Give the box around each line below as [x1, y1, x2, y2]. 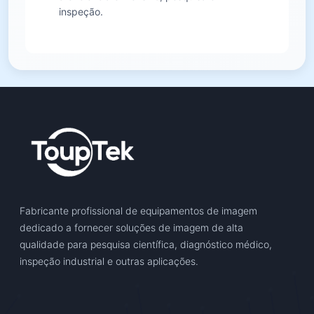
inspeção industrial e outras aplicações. [20, 254, 198, 267]
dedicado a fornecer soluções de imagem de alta [20, 221, 243, 233]
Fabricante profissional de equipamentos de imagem [20, 204, 257, 217]
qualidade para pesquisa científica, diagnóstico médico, [20, 238, 272, 250]
